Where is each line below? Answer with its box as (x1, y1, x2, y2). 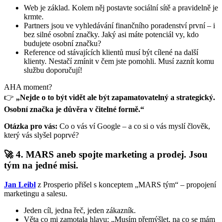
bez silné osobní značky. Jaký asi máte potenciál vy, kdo (24, 30, 199, 39)
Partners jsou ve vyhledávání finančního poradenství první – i (24, 21, 215, 30)
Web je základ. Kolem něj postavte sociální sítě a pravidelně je (24, 3, 218, 12)
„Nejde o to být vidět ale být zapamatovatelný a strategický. (16, 93, 215, 102)
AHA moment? (4, 83, 52, 92)
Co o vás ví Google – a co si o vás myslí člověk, (57, 122, 210, 131)
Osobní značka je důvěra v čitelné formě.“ (4, 105, 144, 114)
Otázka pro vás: (4, 122, 57, 131)
